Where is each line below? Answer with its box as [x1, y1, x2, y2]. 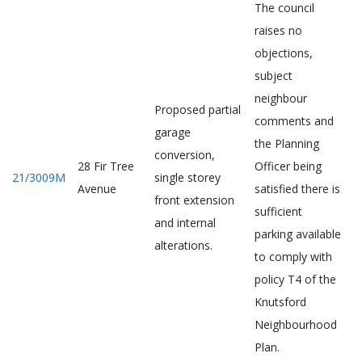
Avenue [78, 181, 116, 196]
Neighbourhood [255, 317, 337, 332]
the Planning [255, 136, 319, 151]
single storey [154, 170, 221, 185]
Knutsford [255, 294, 306, 309]
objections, [255, 45, 313, 61]
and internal [154, 215, 216, 230]
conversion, [154, 147, 215, 162]
